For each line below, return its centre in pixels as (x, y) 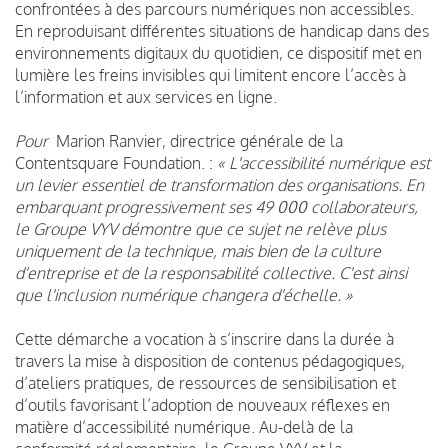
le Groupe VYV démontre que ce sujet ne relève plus (200, 228)
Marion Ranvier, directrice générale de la (197, 140)
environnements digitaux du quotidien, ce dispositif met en (218, 52)
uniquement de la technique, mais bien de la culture (198, 250)
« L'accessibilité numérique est (323, 162)
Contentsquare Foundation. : (116, 162)
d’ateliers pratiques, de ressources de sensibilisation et (205, 382)
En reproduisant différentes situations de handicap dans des (222, 30)
